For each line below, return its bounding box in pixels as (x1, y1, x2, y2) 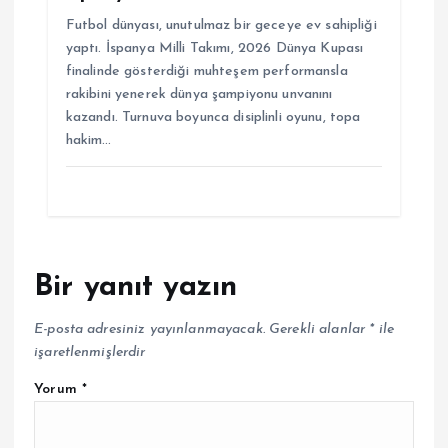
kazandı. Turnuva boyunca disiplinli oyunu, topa (65, 109, 361, 125)
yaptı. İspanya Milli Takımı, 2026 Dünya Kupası (65, 40, 364, 56)
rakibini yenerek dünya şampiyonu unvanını (65, 86, 333, 102)
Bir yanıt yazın (34, 273, 238, 302)
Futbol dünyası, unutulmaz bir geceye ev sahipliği (65, 17, 377, 33)
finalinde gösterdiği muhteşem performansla (65, 63, 348, 79)
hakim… (65, 132, 112, 148)
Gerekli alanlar (269, 322, 370, 338)
